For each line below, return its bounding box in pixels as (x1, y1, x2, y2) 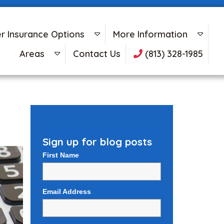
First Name (42, 150, 79, 159)
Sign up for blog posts (42, 135, 152, 148)
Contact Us (73, 47, 120, 59)
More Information (113, 28, 187, 40)
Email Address (42, 187, 91, 195)
